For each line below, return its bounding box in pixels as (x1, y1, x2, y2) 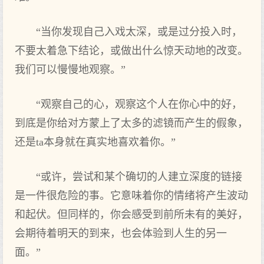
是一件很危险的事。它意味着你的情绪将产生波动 (15, 190, 248, 202)
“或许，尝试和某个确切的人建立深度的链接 (36, 171, 242, 183)
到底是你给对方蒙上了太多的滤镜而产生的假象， (15, 117, 248, 129)
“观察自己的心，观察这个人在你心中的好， (36, 98, 242, 110)
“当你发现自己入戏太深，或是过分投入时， (36, 26, 242, 38)
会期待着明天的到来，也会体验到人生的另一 (15, 227, 227, 239)
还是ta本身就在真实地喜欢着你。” (15, 136, 176, 148)
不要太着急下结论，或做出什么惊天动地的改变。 (15, 45, 248, 57)
